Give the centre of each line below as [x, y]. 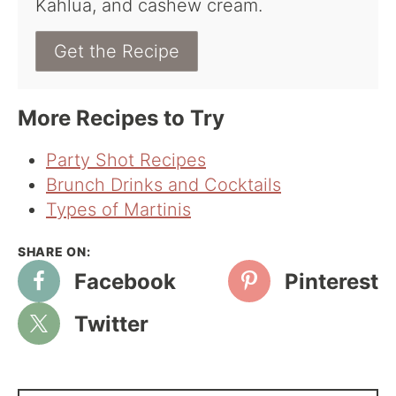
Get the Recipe [117, 52]
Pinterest [331, 281]
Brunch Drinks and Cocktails [164, 185]
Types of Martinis [118, 210]
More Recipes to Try [121, 118]
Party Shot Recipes [126, 160]
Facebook [125, 281]
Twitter [111, 324]
